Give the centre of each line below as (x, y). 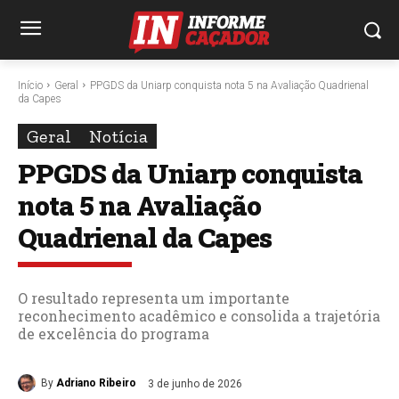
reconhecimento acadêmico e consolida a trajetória (199, 315)
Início (30, 85)
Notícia (118, 136)
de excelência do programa (114, 333)
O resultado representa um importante (154, 297)
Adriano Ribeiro (96, 383)
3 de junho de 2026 (195, 383)
